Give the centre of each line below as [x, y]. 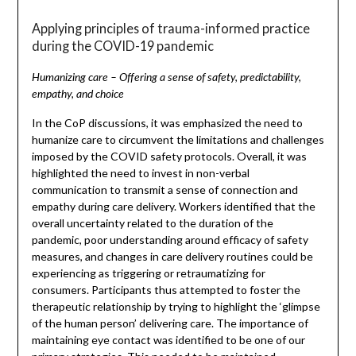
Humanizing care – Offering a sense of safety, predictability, [166, 78]
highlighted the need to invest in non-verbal [140, 173]
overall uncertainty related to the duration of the [152, 223]
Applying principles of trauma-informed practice [170, 28]
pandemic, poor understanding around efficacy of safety [170, 240]
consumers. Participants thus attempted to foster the [166, 290]
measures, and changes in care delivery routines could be [172, 257]
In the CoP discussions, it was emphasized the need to [167, 123]
